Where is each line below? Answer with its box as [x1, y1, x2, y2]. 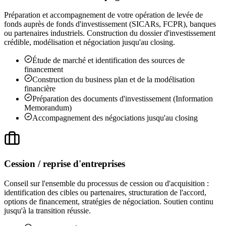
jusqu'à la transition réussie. [4, 206, 91, 215]
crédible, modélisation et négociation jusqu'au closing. [4, 38, 175, 47]
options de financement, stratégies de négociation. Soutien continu [4, 197, 213, 206]
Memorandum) [24, 103, 72, 112]
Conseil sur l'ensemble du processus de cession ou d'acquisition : [4, 179, 209, 188]
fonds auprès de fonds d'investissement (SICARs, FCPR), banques [4, 20, 216, 29]
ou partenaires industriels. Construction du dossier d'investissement [4, 29, 215, 38]
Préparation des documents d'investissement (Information [32, 94, 213, 103]
